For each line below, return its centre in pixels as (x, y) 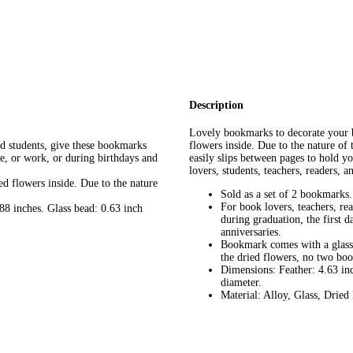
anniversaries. (251, 232)
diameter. (241, 282)
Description (216, 106)
